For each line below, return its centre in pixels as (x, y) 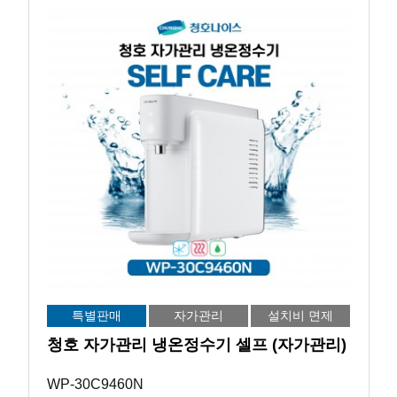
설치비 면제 (301, 315)
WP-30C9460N (95, 384)
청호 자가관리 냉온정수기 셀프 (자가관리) (196, 345)
